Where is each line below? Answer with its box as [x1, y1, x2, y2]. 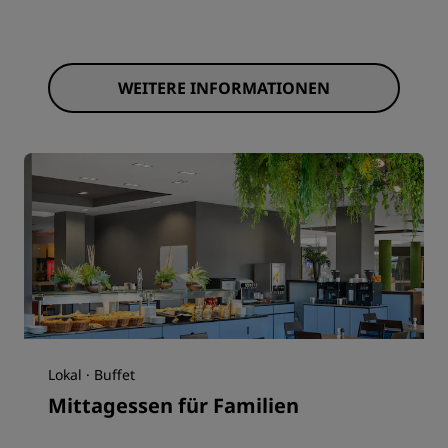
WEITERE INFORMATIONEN [118, 76, 330, 99]
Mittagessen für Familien [48, 391, 299, 419]
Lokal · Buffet [48, 364, 135, 384]
